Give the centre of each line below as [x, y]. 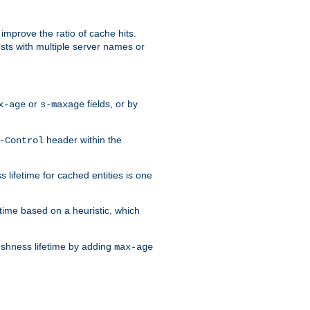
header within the [83, 139]
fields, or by [111, 103]
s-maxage [62, 104]
